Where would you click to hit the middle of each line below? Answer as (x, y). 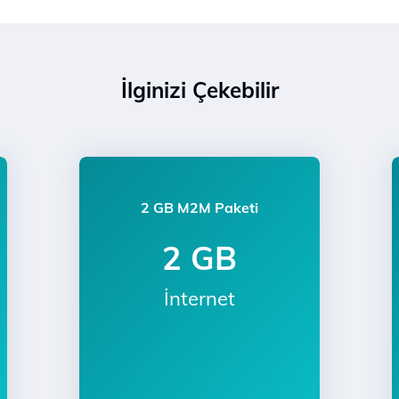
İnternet (199, 298)
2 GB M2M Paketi (199, 208)
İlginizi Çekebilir (199, 90)
